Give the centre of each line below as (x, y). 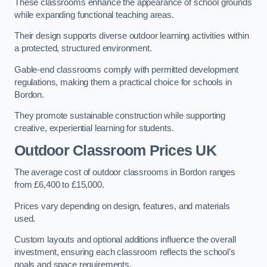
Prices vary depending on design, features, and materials (122, 206)
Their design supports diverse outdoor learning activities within (132, 36)
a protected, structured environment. (83, 49)
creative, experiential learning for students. (94, 128)
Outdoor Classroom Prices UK (115, 150)
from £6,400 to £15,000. (59, 185)
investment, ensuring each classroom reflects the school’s (125, 252)
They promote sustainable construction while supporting (120, 116)
